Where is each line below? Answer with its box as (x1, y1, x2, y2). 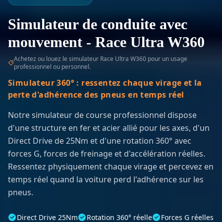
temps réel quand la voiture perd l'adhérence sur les (8, 174, 204, 185)
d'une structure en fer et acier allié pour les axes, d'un (8, 122, 210, 134)
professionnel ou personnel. (14, 62, 91, 71)
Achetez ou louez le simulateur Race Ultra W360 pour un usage (14, 55, 187, 63)
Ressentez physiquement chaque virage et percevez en (8, 161, 214, 172)
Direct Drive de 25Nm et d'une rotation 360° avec (8, 135, 191, 147)
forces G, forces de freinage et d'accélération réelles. (8, 148, 205, 160)
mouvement (8, 34, 82, 51)
